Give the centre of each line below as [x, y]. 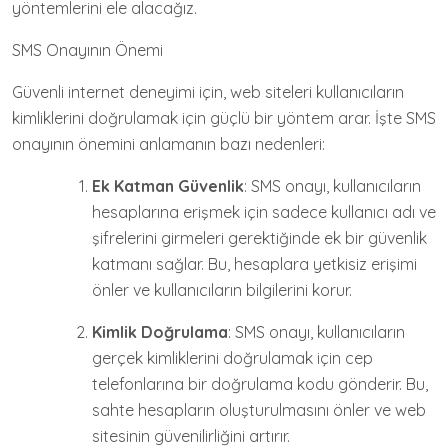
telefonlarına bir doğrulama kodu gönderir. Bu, [260, 384]
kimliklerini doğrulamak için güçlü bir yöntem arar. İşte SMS [224, 118]
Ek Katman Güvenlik [168, 186]
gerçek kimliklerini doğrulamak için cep [232, 358]
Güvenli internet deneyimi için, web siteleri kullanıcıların [208, 92]
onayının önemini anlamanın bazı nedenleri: [168, 144]
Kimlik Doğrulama [160, 332]
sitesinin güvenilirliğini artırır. [191, 436]
